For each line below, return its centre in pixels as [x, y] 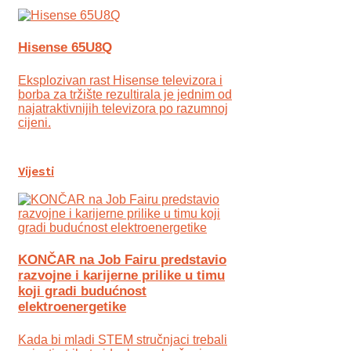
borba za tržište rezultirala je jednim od [125, 94]
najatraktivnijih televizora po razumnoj [123, 108]
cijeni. [34, 122]
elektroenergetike [72, 307]
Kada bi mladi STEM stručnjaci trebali [123, 340]
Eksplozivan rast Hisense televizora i [120, 80]
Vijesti [36, 172]
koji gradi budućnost [82, 291]
